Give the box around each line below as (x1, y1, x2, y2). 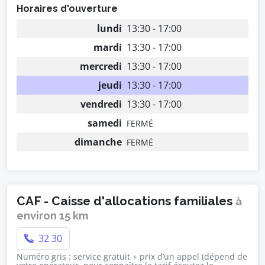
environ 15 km (17, 209, 89, 222)
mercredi (80, 60, 122, 73)
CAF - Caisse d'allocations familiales (17, 193, 235, 208)
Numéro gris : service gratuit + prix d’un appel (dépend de (17, 251, 247, 262)
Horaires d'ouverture (17, 3, 118, 14)
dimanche (75, 135, 122, 148)
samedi (88, 117, 122, 130)
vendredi (80, 98, 122, 111)
